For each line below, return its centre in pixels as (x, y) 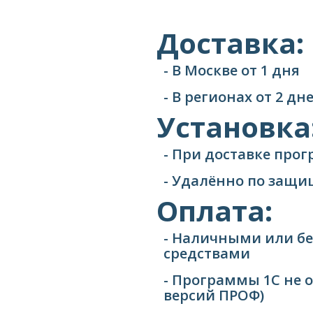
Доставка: (230, 43)
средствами (207, 253)
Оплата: (214, 211)
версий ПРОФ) (214, 295)
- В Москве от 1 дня (232, 70)
